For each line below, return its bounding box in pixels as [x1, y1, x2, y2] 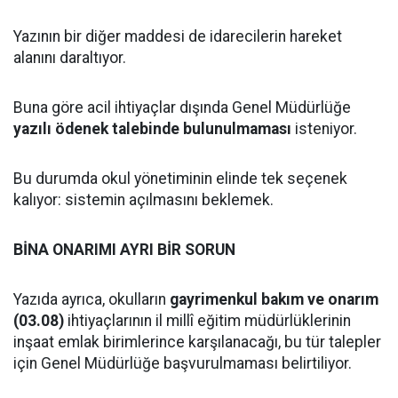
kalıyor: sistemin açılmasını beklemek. [13, 191, 274, 209]
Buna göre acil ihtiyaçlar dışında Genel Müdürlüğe [13, 99, 351, 116]
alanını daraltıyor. [13, 49, 126, 67]
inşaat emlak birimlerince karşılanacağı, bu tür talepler [13, 333, 381, 351]
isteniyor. [291, 120, 357, 138]
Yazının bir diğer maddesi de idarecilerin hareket [13, 28, 342, 45]
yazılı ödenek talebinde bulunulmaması [13, 120, 291, 138]
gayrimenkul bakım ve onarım [170, 291, 378, 308]
